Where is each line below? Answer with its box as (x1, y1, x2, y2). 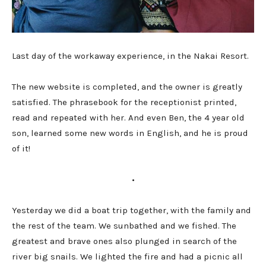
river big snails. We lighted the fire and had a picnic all (12, 251, 243, 262)
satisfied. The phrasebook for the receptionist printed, (12, 97, 236, 108)
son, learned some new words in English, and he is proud (12, 128, 248, 139)
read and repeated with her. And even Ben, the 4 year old (12, 112, 245, 123)
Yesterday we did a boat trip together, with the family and (12, 205, 251, 216)
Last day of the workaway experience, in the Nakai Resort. (12, 50, 249, 62)
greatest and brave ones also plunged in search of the (12, 236, 237, 247)
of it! (12, 143, 30, 154)
